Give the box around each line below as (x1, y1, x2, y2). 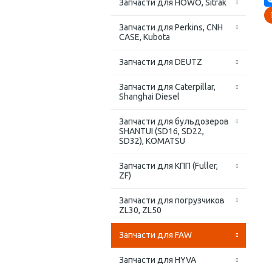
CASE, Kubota (119, 32, 170, 42)
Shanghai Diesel (119, 92, 180, 102)
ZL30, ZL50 (119, 205, 161, 216)
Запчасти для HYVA (119, 255, 196, 265)
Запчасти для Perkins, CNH (119, 22, 223, 33)
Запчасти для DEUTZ (119, 57, 202, 67)
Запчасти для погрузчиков (119, 195, 225, 206)
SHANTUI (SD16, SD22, (119, 126, 204, 137)
